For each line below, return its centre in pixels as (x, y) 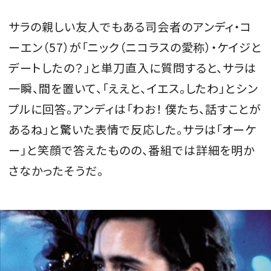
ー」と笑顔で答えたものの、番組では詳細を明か (132, 150)
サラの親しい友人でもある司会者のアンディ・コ (130, 27)
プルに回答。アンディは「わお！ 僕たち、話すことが (135, 109)
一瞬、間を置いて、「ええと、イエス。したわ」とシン (134, 89)
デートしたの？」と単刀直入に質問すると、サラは (133, 68)
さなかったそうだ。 (56, 171)
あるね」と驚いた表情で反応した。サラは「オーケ (133, 130)
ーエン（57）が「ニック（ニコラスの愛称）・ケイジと (135, 47)
